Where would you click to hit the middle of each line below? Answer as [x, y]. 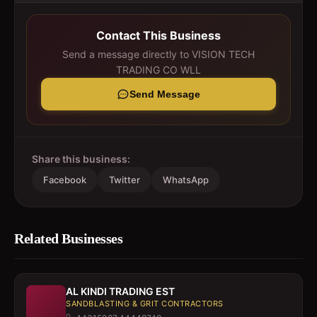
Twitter [125, 180]
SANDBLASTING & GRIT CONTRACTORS [145, 304]
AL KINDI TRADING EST [120, 291]
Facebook [65, 180]
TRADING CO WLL [158, 70]
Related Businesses [68, 238]
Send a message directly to [127, 54]
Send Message [165, 94]
